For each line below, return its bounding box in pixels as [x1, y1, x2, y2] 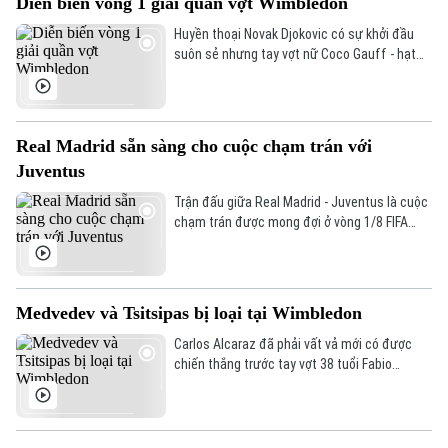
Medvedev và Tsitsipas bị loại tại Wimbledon [16, 302, 362, 323]
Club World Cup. [173, 233, 262, 250]
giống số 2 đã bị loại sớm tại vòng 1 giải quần [173, 66, 426, 83]
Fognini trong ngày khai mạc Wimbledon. [173, 375, 400, 392]
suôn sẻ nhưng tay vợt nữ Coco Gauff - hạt [173, 46, 416, 63]
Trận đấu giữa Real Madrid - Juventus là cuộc [173, 193, 428, 210]
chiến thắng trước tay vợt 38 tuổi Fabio [173, 355, 392, 372]
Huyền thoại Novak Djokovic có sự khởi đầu [173, 26, 414, 43]
